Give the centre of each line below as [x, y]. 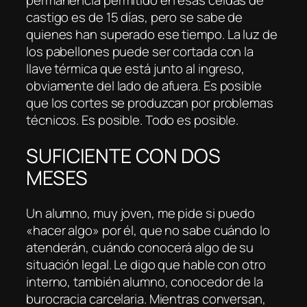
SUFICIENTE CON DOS [124, 156]
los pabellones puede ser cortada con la [140, 51]
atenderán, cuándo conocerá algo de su [140, 248]
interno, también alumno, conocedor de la [145, 282]
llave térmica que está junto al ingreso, [135, 68]
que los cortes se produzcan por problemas [150, 102]
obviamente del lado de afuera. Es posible [144, 85]
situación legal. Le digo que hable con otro [146, 265]
